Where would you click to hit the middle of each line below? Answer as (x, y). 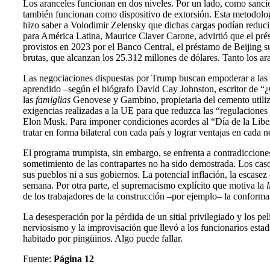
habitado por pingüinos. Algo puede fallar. (103, 239)
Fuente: (38, 259)
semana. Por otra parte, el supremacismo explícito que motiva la (145, 186)
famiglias (53, 100)
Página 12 (74, 259)
